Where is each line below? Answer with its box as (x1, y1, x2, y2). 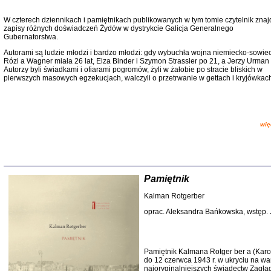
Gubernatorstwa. (3, 33, 58, 41)
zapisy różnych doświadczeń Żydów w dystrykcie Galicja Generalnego (3, 24, 233, 33)
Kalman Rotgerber (143, 192, 204, 200)
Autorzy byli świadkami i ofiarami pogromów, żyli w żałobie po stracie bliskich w (3, 65, 263, 74)
